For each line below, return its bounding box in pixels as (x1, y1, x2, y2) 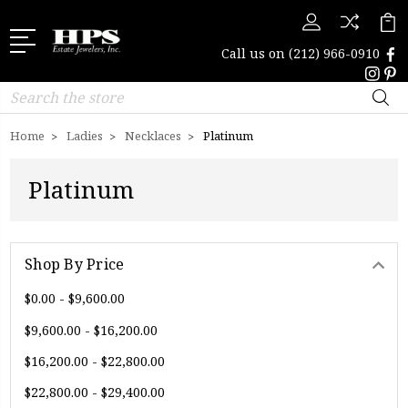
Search (10, 83, 54, 100)
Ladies (66, 127, 103, 144)
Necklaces (125, 127, 181, 144)
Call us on (221, 45, 289, 62)
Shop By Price (25, 254, 125, 274)
